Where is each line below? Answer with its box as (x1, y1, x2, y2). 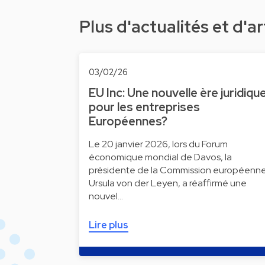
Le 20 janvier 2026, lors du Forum (89, 138, 228, 150)
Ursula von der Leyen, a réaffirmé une (89, 177, 247, 189)
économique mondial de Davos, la (89, 151, 232, 163)
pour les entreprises (89, 99, 200, 115)
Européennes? (89, 114, 167, 129)
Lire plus (89, 219, 128, 231)
